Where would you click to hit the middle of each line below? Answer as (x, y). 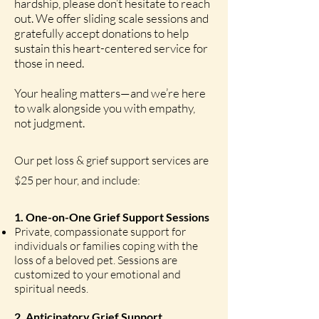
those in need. (49, 63)
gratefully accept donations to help (101, 33)
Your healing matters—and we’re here (110, 93)
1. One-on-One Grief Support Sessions (112, 217)
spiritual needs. (51, 288)
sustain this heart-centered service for (111, 48)
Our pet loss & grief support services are (111, 160)
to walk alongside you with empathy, (105, 108)
